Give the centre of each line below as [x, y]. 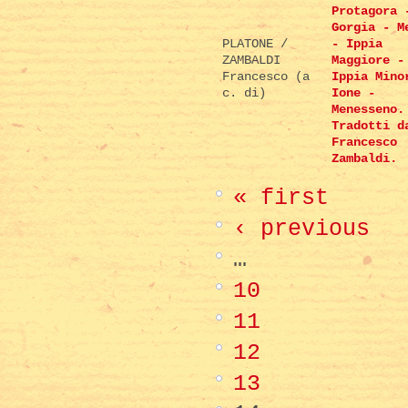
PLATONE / [255, 44]
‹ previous [301, 229]
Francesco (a [266, 77]
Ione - [353, 93]
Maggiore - [368, 61]
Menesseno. [368, 110]
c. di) [244, 93]
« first [281, 198]
